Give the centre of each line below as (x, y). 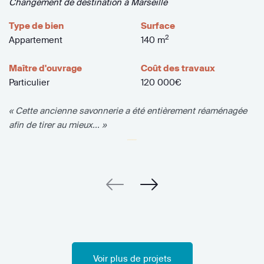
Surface (158, 25)
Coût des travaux (178, 68)
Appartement (36, 39)
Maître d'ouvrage (45, 68)
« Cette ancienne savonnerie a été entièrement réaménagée (128, 110)
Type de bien (36, 25)
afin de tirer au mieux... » (57, 124)
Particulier (29, 82)
